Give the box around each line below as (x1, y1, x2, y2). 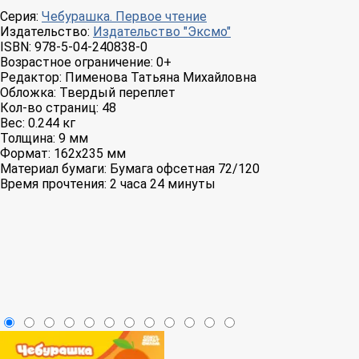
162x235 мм (54, 146, 126, 162)
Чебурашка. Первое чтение (42, 9, 207, 25)
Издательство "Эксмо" (93, 24, 231, 40)
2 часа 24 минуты (110, 176, 216, 192)
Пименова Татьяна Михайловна (65, 70, 256, 86)
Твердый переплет (59, 85, 175, 101)
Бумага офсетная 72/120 (110, 161, 260, 177)
